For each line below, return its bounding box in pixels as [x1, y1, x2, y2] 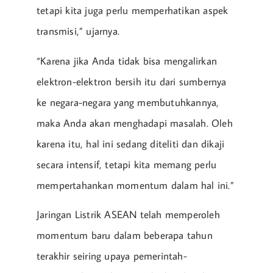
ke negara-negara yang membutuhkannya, [37, 95, 219, 109]
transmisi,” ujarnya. [37, 24, 119, 38]
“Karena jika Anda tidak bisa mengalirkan [37, 54, 217, 68]
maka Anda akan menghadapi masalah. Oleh [37, 116, 233, 130]
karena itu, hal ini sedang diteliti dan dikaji [37, 136, 225, 151]
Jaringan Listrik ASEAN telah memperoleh [37, 207, 220, 221]
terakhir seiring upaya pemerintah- [37, 249, 187, 263]
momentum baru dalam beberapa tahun [37, 228, 213, 242]
